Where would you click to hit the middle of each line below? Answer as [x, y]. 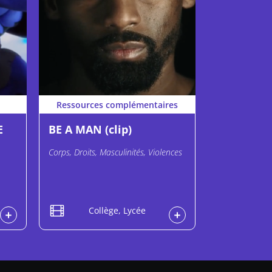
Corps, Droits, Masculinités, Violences [115, 152]
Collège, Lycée [117, 210]
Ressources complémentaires [117, 104]
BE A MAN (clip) [90, 130]
